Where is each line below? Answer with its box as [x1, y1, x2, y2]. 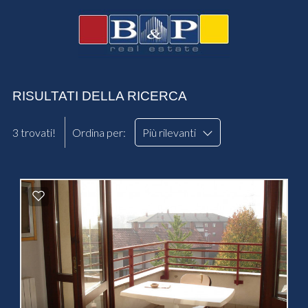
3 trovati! [12, 126, 56, 139]
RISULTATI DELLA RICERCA [12, 89, 187, 103]
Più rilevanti [142, 126, 202, 139]
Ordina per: [71, 126, 128, 139]
